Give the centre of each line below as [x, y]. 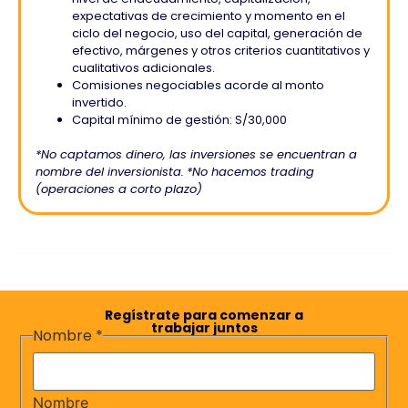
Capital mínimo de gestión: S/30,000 [179, 120]
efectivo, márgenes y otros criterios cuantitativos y [221, 51]
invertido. [99, 102]
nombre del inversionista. [110, 172]
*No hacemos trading [250, 172]
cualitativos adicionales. [143, 68]
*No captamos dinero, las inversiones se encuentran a [196, 154]
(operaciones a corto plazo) [119, 189]
